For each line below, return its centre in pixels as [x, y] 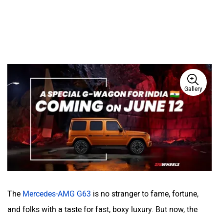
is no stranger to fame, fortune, [145, 194]
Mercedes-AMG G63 [57, 194]
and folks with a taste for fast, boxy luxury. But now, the [102, 209]
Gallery [193, 89]
